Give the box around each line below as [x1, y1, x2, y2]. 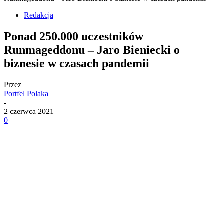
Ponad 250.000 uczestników [4, 30, 143, 43]
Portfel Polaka [4, 89, 48, 98]
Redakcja [24, 11, 53, 20]
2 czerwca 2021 [4, 107, 54, 116]
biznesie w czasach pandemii [4, 57, 149, 70]
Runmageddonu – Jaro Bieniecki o [4, 43, 180, 57]
